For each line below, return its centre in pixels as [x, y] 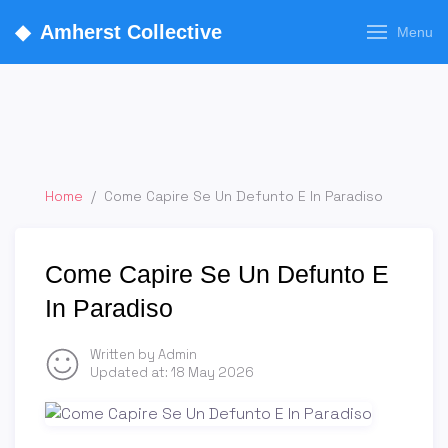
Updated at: [130, 372]
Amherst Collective [131, 32]
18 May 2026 [212, 372]
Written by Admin [143, 354]
